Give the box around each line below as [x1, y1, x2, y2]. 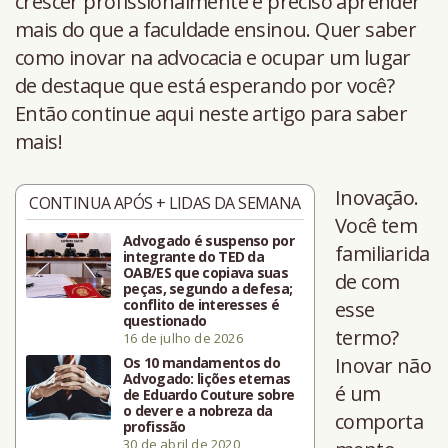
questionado [123, 310, 207, 330]
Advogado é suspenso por [123, 230, 294, 250]
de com [335, 267, 400, 295]
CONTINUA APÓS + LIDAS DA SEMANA [29, 191, 301, 214]
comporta [335, 407, 424, 435]
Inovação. [335, 183, 419, 211]
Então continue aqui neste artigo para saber [15, 99, 408, 127]
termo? [335, 323, 399, 351]
